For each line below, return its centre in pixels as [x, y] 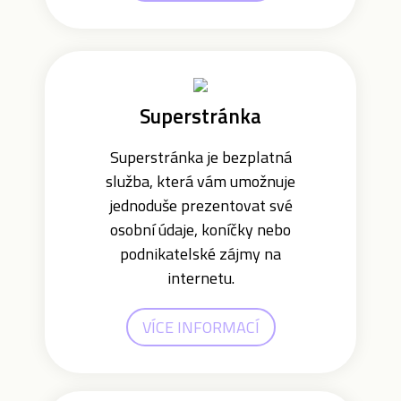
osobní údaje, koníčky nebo [200, 230]
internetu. [200, 278]
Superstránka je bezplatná [200, 157]
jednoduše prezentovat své [200, 205]
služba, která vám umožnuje [200, 181]
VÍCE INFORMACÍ [200, 327]
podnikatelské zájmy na [200, 254]
